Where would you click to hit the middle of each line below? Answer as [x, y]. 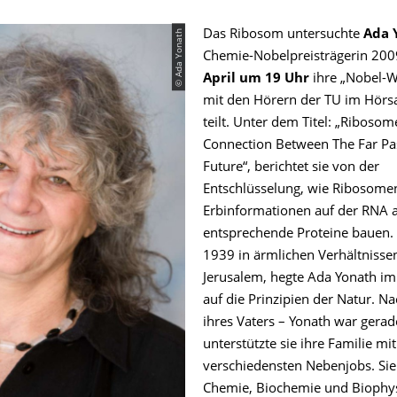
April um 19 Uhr [256, 79]
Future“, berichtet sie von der [291, 168]
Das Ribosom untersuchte [281, 35]
